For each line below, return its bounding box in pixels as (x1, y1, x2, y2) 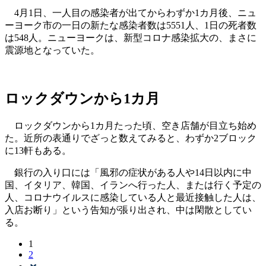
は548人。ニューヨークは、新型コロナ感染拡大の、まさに (5, 32, 256, 43)
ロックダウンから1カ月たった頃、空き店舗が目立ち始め (5, 120, 256, 131)
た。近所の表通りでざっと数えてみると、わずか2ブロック (5, 132, 256, 143)
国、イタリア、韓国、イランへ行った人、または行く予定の (5, 179, 261, 190)
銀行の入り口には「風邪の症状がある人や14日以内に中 (5, 167, 252, 178)
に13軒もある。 (5, 145, 71, 156)
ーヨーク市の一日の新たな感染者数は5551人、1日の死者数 (5, 20, 256, 30)
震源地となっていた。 (5, 45, 100, 55)
